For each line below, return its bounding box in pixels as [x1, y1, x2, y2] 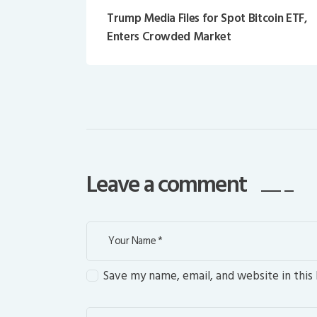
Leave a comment [86, 166, 251, 204]
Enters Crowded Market [106, 26, 231, 47]
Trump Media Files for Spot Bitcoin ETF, [106, 8, 308, 28]
